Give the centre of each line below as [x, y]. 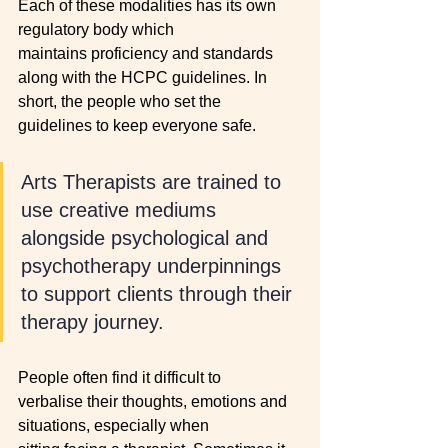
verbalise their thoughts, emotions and [154, 401]
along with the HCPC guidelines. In [144, 77]
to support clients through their [159, 294]
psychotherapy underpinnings [154, 266]
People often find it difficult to [121, 377]
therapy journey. [95, 322]
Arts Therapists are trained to [154, 182]
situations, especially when [115, 425]
